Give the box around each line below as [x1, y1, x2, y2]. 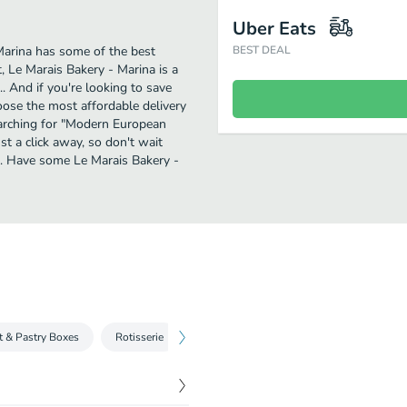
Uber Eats [233, 16, 316, 41]
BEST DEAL [233, 43, 291, 57]
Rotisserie [115, 330, 164, 344]
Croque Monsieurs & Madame [200, 330, 342, 344]
